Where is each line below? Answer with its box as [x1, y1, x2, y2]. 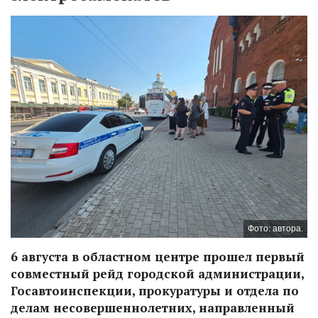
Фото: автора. [248, 224, 303, 234]
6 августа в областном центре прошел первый [11, 248, 305, 265]
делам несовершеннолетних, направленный [11, 300, 295, 317]
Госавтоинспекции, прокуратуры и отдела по [11, 283, 299, 300]
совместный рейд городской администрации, [11, 265, 304, 283]
